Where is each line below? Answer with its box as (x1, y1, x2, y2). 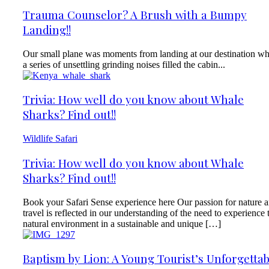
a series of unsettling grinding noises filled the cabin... (23, 59, 225, 70)
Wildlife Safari (23, 133, 77, 144)
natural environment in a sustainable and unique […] (23, 218, 221, 229)
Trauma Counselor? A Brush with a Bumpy (23, 7, 247, 22)
